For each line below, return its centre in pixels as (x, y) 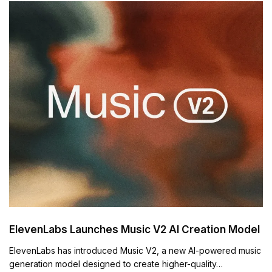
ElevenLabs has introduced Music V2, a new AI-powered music (135, 250)
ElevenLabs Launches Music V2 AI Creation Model (134, 229)
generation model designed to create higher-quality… (116, 263)
